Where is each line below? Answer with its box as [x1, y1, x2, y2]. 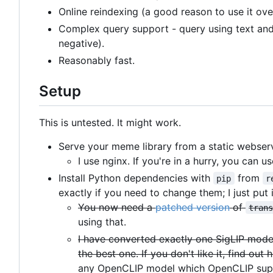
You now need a [78, 200, 155, 213]
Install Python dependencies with [58, 171, 213, 184]
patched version [155, 200, 230, 213]
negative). [58, 37, 104, 50]
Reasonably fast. [58, 54, 135, 67]
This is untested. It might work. [39, 116, 181, 129]
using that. [78, 215, 126, 228]
